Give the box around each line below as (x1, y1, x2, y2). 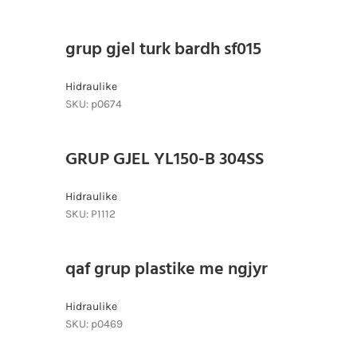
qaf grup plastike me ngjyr (65, 255, 268, 284)
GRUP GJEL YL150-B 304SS (65, 145, 264, 174)
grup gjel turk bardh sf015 (65, 35, 261, 64)
